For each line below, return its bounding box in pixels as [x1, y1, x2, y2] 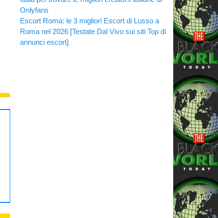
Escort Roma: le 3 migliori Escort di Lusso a [20, 16, 159, 25]
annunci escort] [20, 37, 69, 46]
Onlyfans [20, 5, 49, 14]
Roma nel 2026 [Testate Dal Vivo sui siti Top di [20, 27, 166, 36]
